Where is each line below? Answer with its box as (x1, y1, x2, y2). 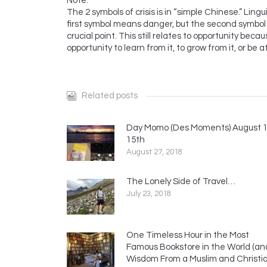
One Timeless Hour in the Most (126, 230, 249, 240)
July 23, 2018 (126, 189, 171, 198)
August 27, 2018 (126, 147, 182, 156)
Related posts (82, 91, 138, 100)
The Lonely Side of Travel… (126, 176, 235, 186)
